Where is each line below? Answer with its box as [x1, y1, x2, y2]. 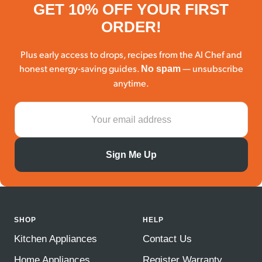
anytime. [113, 77, 149, 89]
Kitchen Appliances [14, 233, 97, 244]
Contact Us [143, 233, 192, 244]
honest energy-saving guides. [19, 62, 141, 75]
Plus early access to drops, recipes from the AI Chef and [20, 48, 242, 61]
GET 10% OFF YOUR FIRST [33, 1, 229, 18]
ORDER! [101, 19, 161, 36]
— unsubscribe [180, 62, 243, 75]
